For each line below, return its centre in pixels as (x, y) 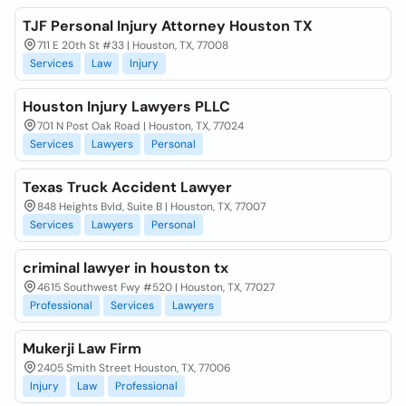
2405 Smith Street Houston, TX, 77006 (134, 368)
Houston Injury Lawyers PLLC (126, 106)
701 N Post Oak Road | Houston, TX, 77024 (140, 126)
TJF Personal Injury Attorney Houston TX (168, 26)
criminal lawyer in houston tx (126, 268)
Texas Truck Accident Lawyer (127, 187)
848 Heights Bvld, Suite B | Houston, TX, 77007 (151, 207)
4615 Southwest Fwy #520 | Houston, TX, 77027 (156, 287)
